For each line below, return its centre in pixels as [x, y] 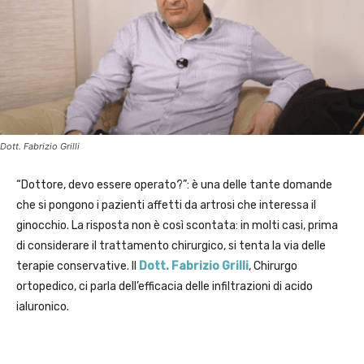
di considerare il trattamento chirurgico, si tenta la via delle [171, 246]
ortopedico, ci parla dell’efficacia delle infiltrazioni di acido [165, 287]
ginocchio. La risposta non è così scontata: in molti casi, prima [177, 226]
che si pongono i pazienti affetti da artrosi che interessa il [166, 206]
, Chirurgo [273, 266]
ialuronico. [43, 307]
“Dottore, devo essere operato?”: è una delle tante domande [174, 185]
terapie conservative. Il [78, 266]
